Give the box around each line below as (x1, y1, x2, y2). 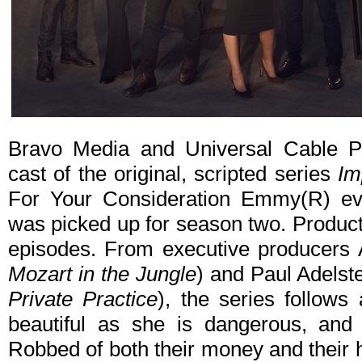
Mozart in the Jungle (8, 262, 196, 287)
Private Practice (8, 287, 158, 312)
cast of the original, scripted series (8, 162, 338, 187)
